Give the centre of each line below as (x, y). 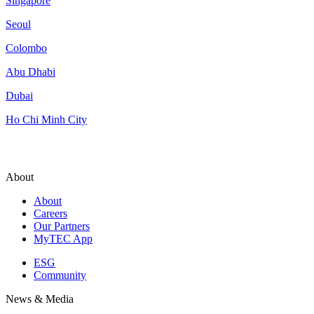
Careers (50, 213)
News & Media (40, 299)
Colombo (26, 48)
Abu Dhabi (30, 71)
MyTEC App (63, 238)
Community (60, 275)
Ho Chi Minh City (46, 119)
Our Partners (62, 226)
